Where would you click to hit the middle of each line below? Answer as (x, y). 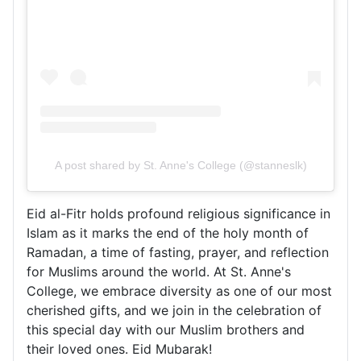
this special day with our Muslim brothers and (166, 329)
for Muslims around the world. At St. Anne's (159, 271)
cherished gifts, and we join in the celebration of (174, 310)
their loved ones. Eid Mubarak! (119, 349)
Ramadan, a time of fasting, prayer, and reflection (178, 252)
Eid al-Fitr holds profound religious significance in (178, 213)
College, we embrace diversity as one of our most (179, 290)
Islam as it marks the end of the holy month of (168, 232)
